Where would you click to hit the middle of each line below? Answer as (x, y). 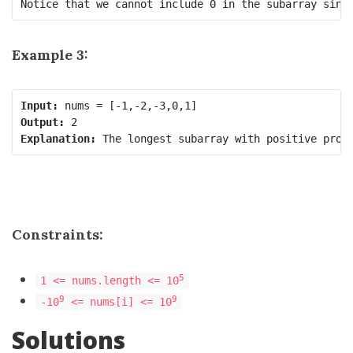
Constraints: (58, 234)
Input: (39, 105)
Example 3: (50, 55)
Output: (42, 122)
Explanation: (58, 138)
